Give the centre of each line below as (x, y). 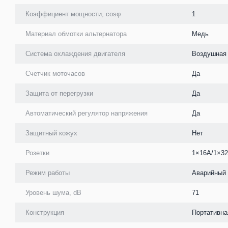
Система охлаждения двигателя (75, 53)
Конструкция (45, 212)
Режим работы (48, 173)
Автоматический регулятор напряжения (87, 113)
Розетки (37, 153)
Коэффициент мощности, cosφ (73, 14)
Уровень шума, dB (53, 192)
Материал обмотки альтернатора (76, 34)
